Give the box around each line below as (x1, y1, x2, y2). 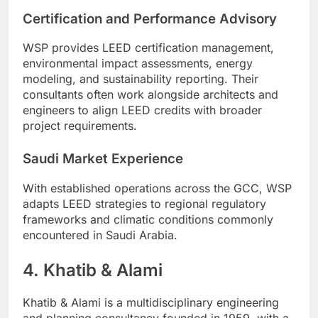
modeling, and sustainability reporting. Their (23, 72, 258, 87)
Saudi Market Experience (23, 150, 183, 168)
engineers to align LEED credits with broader (23, 103, 262, 118)
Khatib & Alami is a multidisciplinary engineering (23, 295, 279, 309)
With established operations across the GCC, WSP (23, 181, 292, 196)
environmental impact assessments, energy (23, 56, 253, 71)
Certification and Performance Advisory (23, 10, 277, 27)
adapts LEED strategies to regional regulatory (23, 197, 266, 212)
